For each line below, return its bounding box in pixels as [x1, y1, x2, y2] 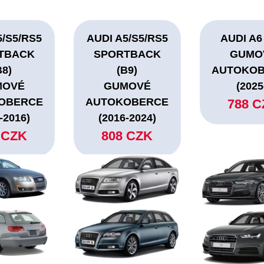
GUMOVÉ [103, 80, 151, 93]
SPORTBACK [93, 48, 161, 61]
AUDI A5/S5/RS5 [86, 32, 168, 45]
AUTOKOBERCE [85, 96, 169, 108]
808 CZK [101, 128, 153, 144]
